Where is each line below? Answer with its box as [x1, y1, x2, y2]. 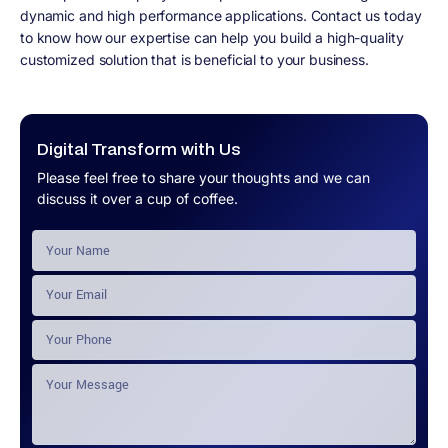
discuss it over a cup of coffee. [37, 189, 238, 207]
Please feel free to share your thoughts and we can [37, 168, 370, 186]
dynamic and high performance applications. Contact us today [20, 7, 422, 25]
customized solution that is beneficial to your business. [20, 51, 373, 69]
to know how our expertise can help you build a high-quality [20, 29, 404, 47]
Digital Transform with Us [37, 137, 241, 161]
